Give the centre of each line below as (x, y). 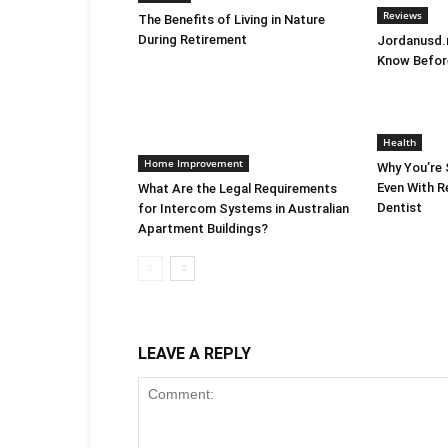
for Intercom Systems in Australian (243, 208)
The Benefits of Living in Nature (231, 19)
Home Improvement (193, 163)
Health (399, 142)
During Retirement (192, 39)
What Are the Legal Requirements (237, 188)
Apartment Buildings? (203, 228)
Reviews (402, 15)
